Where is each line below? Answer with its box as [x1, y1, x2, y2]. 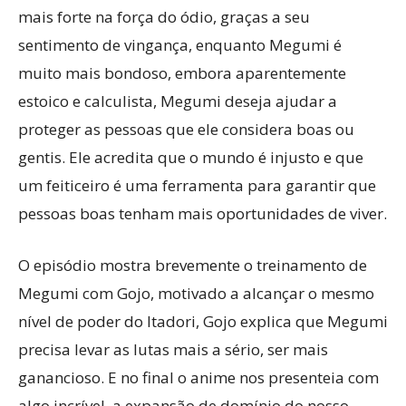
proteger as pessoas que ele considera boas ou [18, 118, 354, 140]
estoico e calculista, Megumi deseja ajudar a [18, 90, 337, 111]
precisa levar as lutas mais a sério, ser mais [18, 338, 328, 360]
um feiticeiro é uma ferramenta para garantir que [18, 174, 376, 196]
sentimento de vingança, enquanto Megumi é [18, 34, 342, 55]
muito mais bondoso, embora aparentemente [18, 62, 346, 83]
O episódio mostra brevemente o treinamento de [18, 254, 367, 275]
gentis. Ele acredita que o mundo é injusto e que [18, 146, 363, 168]
